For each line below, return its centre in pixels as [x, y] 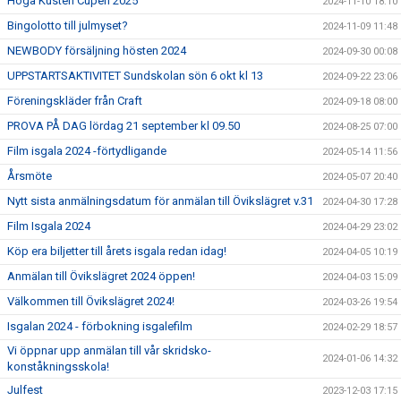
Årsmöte [30, 176]
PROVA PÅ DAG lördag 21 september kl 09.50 [124, 126]
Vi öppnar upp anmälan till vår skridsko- [109, 350]
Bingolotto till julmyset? [68, 26]
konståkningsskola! [58, 367]
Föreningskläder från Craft [75, 101]
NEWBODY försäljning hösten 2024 [97, 51]
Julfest [25, 390]
